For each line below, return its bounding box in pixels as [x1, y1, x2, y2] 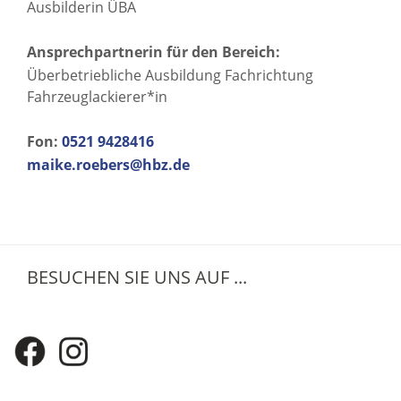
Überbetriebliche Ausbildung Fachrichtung [27, 64, 313, 85]
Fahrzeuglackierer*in [27, 86, 167, 107]
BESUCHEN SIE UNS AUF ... [27, 264, 247, 289]
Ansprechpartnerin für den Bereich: [27, 41, 280, 62]
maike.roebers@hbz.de [27, 154, 190, 175]
